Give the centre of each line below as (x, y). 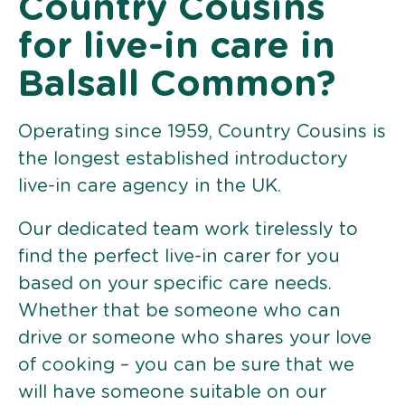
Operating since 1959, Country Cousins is (202, 132)
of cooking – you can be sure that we (186, 365)
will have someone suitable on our (172, 392)
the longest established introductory (183, 159)
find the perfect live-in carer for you (179, 256)
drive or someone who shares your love (195, 338)
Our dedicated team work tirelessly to (188, 229)
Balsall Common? (177, 85)
